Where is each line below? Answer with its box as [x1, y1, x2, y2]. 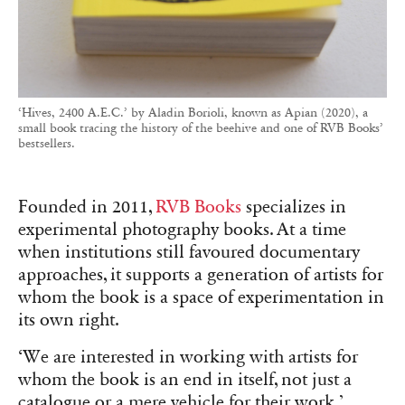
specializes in [241, 196, 346, 219]
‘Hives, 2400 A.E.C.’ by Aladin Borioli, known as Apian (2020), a [18, 105, 368, 121]
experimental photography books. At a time [18, 219, 346, 241]
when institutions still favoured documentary [18, 241, 360, 264]
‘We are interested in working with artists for [18, 346, 358, 369]
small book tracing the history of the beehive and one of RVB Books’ [18, 120, 383, 137]
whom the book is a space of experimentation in [18, 287, 384, 309]
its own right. [18, 309, 119, 332]
